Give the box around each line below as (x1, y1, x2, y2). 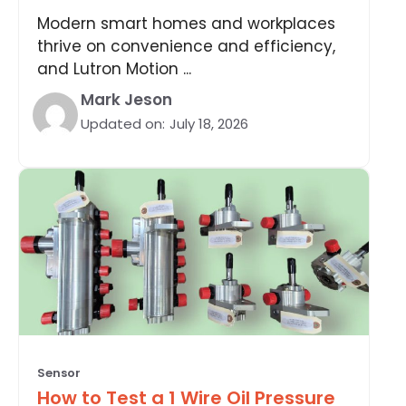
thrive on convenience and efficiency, (37, 34, 335, 57)
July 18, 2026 (169, 113, 248, 133)
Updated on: (81, 113, 165, 133)
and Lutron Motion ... (37, 57, 191, 80)
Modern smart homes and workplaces (37, 12, 335, 34)
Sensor (37, 363, 81, 382)
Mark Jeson (81, 88, 172, 111)
